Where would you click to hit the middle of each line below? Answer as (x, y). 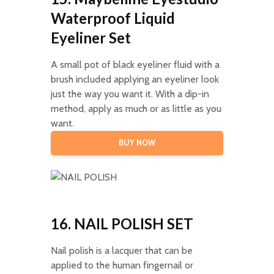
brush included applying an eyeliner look (135, 79)
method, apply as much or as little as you (136, 108)
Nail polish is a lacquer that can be (121, 250)
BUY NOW (137, 143)
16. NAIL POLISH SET (122, 223)
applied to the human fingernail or (122, 265)
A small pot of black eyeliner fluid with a (135, 64)
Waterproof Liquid (113, 18)
